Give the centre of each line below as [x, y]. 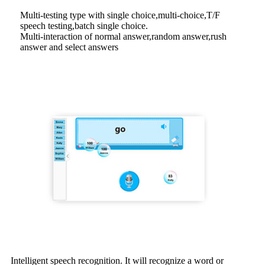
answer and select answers [69, 47]
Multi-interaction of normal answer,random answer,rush [123, 37]
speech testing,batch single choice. [84, 26]
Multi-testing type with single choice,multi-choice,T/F [120, 15]
